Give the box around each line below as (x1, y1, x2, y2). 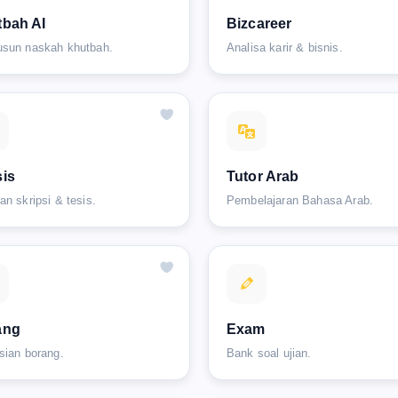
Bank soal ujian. (227, 346, 312, 360)
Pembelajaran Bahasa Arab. (227, 193, 373, 207)
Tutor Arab (227, 168, 299, 184)
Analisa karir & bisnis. (227, 40, 343, 54)
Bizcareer (227, 15, 292, 31)
